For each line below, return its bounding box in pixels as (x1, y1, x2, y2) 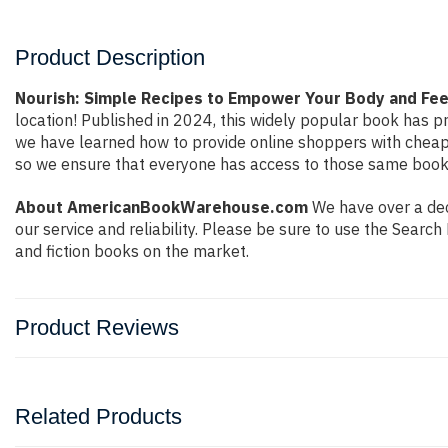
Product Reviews (15, 315, 179, 340)
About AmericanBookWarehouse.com (15, 197, 308, 217)
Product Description (15, 45, 205, 70)
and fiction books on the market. (15, 241, 249, 261)
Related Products (15, 404, 182, 429)
